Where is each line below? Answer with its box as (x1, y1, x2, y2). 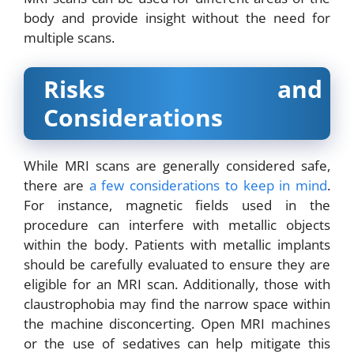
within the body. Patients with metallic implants (24, 235, 330, 254)
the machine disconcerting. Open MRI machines (24, 314, 330, 333)
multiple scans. (24, 28, 115, 47)
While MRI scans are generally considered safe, (24, 156, 330, 175)
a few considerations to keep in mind (88, 176, 327, 195)
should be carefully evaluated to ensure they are (24, 255, 330, 274)
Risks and (43, 73, 322, 106)
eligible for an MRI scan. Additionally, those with (24, 275, 330, 294)
